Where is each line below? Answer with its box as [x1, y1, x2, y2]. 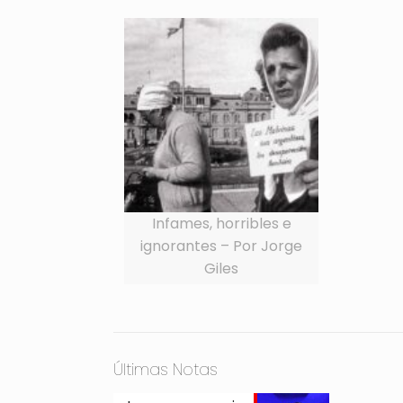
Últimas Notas [113, 357, 219, 381]
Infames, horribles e [151, 212, 291, 234]
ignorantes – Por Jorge [140, 235, 303, 256]
